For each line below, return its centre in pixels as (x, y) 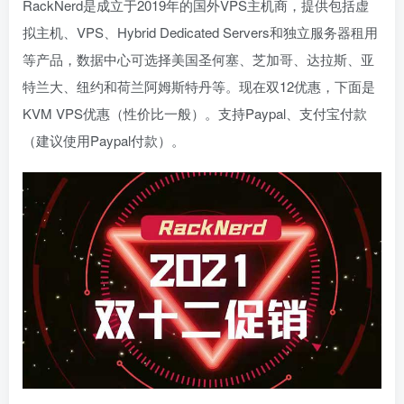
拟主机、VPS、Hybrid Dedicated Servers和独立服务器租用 (200, 32)
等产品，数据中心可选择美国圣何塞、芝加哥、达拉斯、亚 (198, 60)
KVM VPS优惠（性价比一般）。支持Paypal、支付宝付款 (195, 114)
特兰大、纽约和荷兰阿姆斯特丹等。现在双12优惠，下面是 (199, 87)
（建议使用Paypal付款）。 (104, 141)
